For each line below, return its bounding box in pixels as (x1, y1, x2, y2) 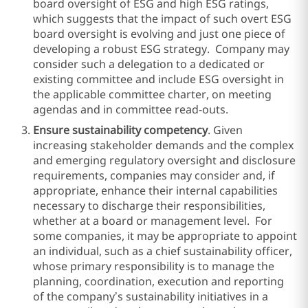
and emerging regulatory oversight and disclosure (33, 153, 296, 168)
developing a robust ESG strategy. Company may (33, 41, 289, 56)
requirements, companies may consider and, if (33, 168, 275, 183)
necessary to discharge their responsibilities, (33, 198, 265, 213)
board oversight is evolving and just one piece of (33, 26, 285, 41)
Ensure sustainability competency (33, 122, 208, 137)
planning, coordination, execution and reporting (33, 274, 284, 289)
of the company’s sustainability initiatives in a (33, 289, 268, 304)
